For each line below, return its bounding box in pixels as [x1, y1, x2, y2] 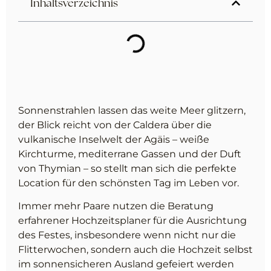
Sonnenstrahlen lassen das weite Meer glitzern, [18, 105, 246, 116]
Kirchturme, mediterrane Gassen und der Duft [18, 148, 241, 160]
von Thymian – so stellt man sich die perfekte [18, 163, 237, 174]
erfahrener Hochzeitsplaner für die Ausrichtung [18, 215, 247, 227]
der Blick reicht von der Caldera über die [18, 119, 212, 131]
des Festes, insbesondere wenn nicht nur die [18, 229, 236, 241]
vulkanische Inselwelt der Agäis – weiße [18, 134, 209, 145]
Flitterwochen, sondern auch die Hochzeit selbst [18, 244, 253, 256]
